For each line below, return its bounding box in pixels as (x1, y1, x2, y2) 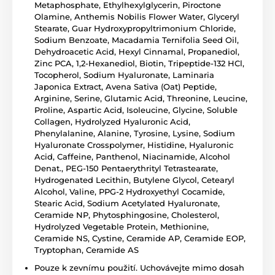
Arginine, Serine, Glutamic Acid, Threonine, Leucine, (34, 93, 247, 103)
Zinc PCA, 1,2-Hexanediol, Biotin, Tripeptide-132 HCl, (34, 58, 244, 68)
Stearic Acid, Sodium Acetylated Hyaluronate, (34, 198, 220, 208)
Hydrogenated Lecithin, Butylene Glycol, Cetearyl (34, 174, 234, 185)
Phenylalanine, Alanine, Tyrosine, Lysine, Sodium (34, 128, 235, 138)
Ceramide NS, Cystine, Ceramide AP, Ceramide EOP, (34, 233, 246, 243)
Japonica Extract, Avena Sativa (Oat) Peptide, (34, 81, 217, 91)
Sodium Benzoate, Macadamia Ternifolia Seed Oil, (34, 34, 239, 45)
